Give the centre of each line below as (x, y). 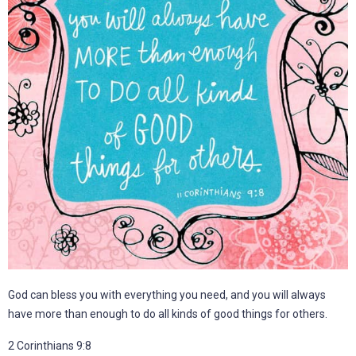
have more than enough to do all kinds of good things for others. (168, 313)
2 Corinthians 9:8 (50, 345)
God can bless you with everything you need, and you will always (167, 294)
